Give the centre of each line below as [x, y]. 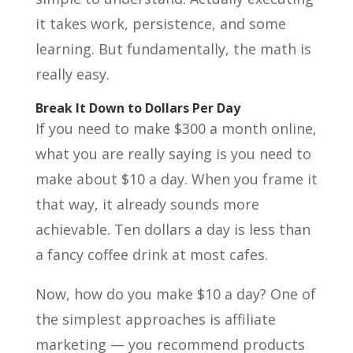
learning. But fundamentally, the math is [173, 49]
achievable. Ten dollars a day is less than [173, 229]
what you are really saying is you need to [173, 154]
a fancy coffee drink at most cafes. [151, 255]
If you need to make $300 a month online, [176, 128]
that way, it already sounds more [147, 204]
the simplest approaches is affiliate [155, 319]
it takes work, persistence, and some [160, 24]
